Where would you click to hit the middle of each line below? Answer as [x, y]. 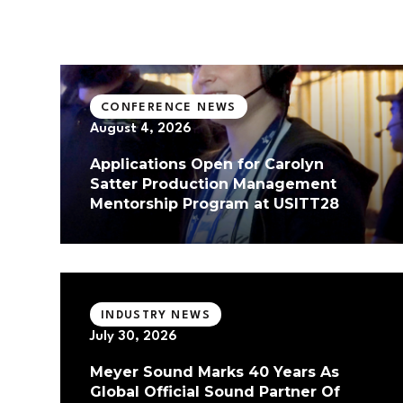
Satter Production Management [213, 184]
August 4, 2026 [140, 130]
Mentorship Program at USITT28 [214, 204]
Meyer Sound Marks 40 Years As [214, 372]
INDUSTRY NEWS [155, 315]
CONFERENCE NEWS [168, 107]
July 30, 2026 [133, 337]
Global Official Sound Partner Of [215, 392]
